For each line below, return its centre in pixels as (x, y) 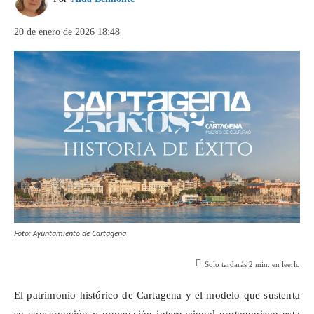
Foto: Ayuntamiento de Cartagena (70, 233)
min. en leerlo (277, 265)
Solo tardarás (227, 265)
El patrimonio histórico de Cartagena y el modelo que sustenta (157, 295)
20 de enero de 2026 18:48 (67, 32)
